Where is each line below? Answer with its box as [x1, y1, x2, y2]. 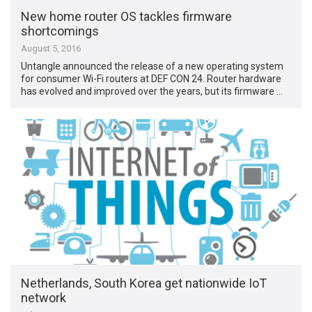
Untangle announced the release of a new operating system [21, 61, 284, 72]
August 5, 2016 [21, 43, 81, 54]
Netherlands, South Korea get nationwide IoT [21, 275, 267, 290]
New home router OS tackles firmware [21, 9, 233, 24]
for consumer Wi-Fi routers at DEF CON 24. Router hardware [21, 73, 282, 85]
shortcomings [21, 24, 100, 39]
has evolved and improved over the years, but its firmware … [21, 86, 283, 97]
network [21, 290, 67, 305]
